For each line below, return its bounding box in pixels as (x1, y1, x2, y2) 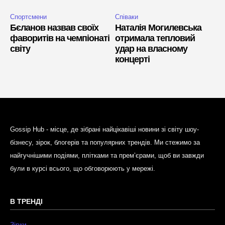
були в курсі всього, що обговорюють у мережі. (10, 164, 155, 172)
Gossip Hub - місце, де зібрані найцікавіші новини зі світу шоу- (10, 125, 199, 133)
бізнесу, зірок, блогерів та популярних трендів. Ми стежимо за (10, 138, 200, 146)
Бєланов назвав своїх (10, 22, 98, 33)
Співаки (115, 13, 138, 21)
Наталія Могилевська (115, 22, 201, 33)
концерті (115, 54, 150, 64)
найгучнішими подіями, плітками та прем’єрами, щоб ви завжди (10, 151, 204, 159)
